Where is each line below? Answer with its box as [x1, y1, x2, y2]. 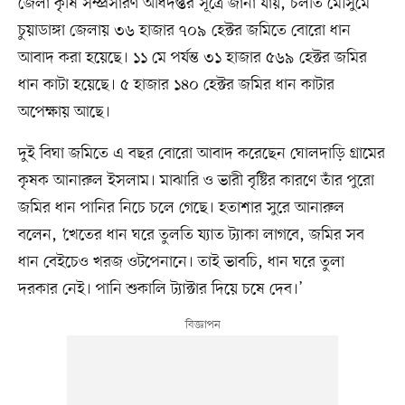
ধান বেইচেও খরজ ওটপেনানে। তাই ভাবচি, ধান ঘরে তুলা [17, 250, 344, 273]
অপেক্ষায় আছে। [17, 100, 110, 123]
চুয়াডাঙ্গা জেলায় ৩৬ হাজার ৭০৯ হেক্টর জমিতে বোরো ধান [17, 19, 351, 42]
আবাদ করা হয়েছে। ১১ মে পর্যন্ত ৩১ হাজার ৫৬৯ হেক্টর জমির [17, 46, 367, 69]
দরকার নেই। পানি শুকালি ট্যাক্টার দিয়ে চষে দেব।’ [17, 278, 303, 300]
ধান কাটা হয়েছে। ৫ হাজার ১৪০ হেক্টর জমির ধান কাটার [17, 73, 334, 96]
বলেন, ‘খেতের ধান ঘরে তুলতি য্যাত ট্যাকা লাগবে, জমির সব [17, 223, 364, 246]
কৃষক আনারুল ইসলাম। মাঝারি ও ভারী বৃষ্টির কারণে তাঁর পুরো [17, 169, 374, 192]
